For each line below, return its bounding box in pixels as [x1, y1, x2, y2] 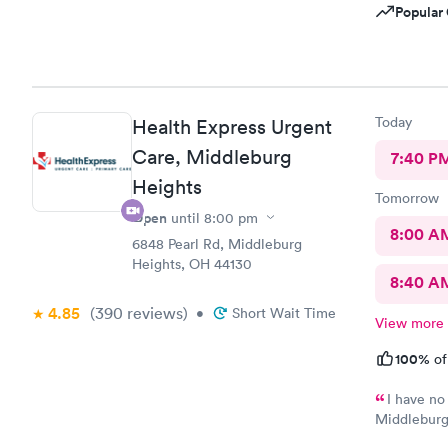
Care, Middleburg [132, 144, 292, 169]
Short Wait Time [232, 303, 336, 322]
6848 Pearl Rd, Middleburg [132, 234, 302, 253]
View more [374, 313, 444, 332]
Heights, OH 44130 [132, 254, 252, 273]
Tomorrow [374, 188, 439, 207]
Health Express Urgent [132, 114, 332, 139]
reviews [123, 302, 183, 323]
